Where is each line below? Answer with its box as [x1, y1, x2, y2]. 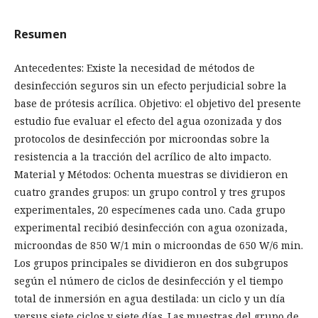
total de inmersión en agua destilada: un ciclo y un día [14, 292, 285, 305]
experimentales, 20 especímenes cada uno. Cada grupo [14, 203, 285, 216]
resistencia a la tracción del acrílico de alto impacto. [14, 150, 271, 163]
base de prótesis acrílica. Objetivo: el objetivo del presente [14, 97, 301, 110]
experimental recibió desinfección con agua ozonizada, [14, 221, 287, 234]
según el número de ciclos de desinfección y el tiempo [14, 274, 283, 287]
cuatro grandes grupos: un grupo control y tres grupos [14, 185, 285, 199]
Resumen [14, 26, 67, 42]
